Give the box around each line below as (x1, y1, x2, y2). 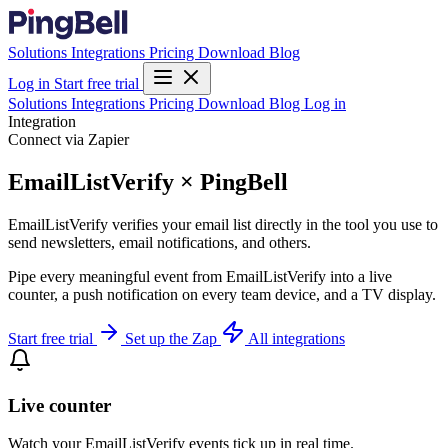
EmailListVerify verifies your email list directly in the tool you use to (8, 215, 438, 233)
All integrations (248, 329, 345, 347)
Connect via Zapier (8, 131, 129, 148)
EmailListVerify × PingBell (8, 168, 288, 195)
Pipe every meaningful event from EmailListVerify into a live (8, 267, 392, 285)
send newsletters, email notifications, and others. (8, 233, 311, 251)
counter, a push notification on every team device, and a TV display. (8, 285, 436, 303)
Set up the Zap (125, 329, 221, 347)
